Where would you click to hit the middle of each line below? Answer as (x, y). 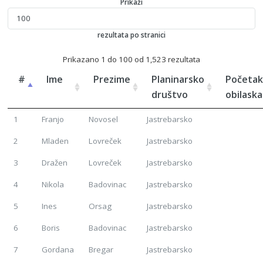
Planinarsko (178, 80)
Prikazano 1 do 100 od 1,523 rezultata (131, 60)
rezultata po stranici (131, 35)
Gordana (58, 250)
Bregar (101, 250)
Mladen (55, 141)
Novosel (104, 119)
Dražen (55, 163)
